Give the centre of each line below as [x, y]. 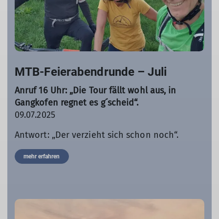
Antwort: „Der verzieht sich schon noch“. [97, 135]
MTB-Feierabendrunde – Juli [91, 72]
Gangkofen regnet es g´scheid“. [77, 102]
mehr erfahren [42, 156]
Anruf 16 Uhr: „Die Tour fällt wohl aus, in [96, 90]
